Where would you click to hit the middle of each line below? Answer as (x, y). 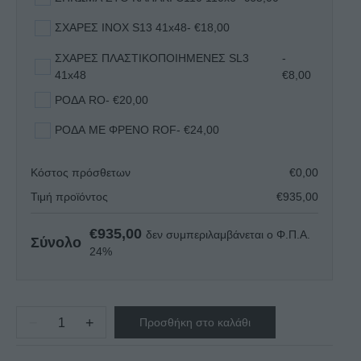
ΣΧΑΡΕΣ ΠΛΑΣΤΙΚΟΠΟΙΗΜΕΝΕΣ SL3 (152, 58)
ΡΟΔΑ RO (80, 100)
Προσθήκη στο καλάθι (195, 322)
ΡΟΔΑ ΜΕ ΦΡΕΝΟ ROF (116, 130)
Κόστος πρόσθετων (81, 172)
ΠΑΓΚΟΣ (42, 350)
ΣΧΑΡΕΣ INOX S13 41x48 (160, 28)
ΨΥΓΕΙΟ (40, 330)
